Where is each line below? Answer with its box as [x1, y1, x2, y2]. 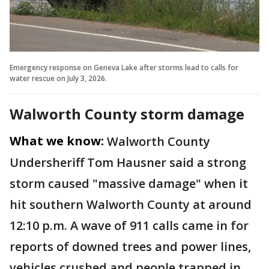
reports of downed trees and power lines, [10, 238, 251, 255]
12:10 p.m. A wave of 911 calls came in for [10, 217, 249, 234]
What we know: [10, 132, 104, 149]
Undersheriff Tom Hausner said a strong [10, 154, 246, 171]
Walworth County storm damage [10, 103, 244, 124]
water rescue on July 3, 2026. [10, 73, 107, 83]
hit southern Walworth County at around [10, 196, 252, 213]
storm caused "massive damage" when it [10, 175, 248, 192]
